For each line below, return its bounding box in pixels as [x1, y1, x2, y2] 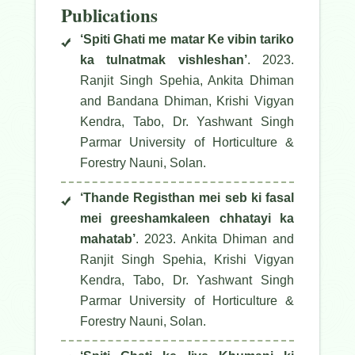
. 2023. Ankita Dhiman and [136, 232, 294, 246]
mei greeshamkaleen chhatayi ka [80, 212, 294, 226]
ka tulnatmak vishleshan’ [80, 53, 247, 67]
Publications [61, 2, 158, 29]
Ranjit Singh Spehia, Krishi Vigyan [80, 253, 294, 267]
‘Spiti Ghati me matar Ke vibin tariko [80, 32, 294, 47]
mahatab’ [80, 232, 136, 246]
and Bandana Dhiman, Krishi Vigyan [80, 94, 294, 109]
